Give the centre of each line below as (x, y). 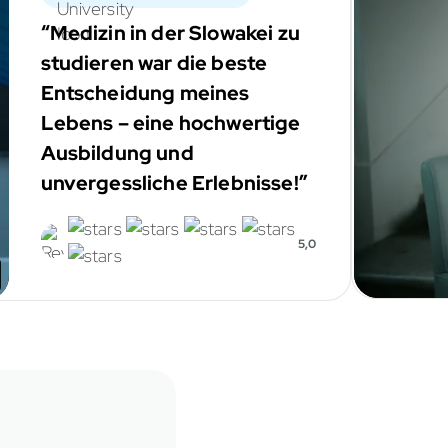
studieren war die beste (154, 63)
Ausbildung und (117, 153)
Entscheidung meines (145, 93)
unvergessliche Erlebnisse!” (174, 183)
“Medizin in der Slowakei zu (170, 33)
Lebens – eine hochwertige (170, 123)
